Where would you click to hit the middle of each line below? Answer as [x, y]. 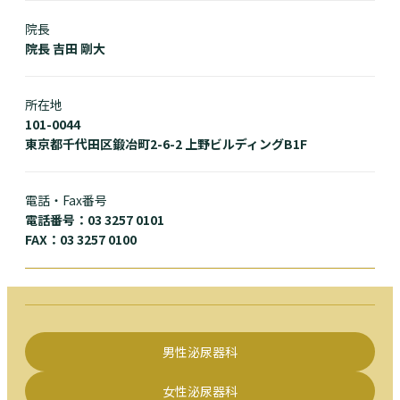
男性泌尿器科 [200, 352]
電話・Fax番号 [66, 200]
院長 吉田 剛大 [65, 49]
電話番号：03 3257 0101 [95, 220]
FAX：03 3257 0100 [81, 240]
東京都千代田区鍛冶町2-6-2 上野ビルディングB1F [166, 144]
